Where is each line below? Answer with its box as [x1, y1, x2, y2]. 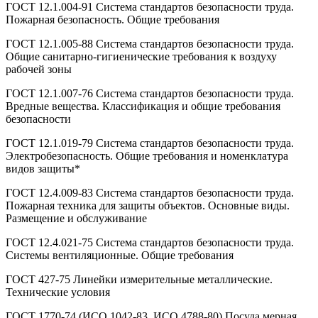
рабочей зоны [6, 63, 72, 76]
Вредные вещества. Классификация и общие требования [6, 100, 280, 113]
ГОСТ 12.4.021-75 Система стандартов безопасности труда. [6, 236, 294, 249]
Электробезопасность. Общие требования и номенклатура [6, 150, 288, 163]
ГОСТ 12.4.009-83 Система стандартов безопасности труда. [6, 187, 294, 199]
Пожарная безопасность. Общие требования [6, 13, 219, 26]
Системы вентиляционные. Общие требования [6, 249, 234, 262]
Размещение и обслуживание [6, 212, 147, 225]
